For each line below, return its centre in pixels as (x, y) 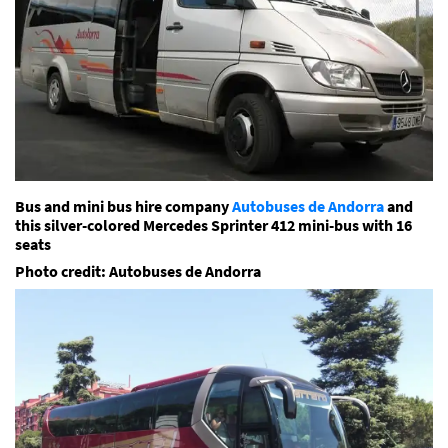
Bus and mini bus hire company (123, 205)
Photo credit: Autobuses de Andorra (138, 270)
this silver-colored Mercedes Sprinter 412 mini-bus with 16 (213, 224)
